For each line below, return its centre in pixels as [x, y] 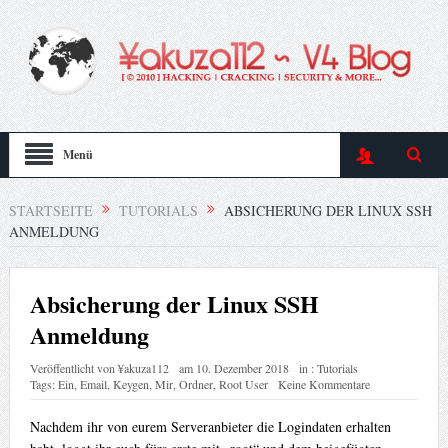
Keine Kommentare [323, 384]
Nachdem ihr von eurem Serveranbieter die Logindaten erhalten [210, 427]
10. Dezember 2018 [242, 368]
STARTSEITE [50, 210]
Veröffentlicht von [73, 368]
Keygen [130, 384]
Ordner [195, 384]
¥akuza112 [143, 368]
